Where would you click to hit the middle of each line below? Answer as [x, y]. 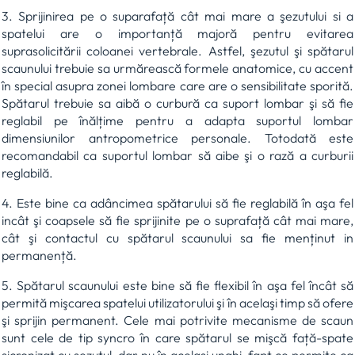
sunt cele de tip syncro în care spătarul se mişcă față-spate [177, 338]
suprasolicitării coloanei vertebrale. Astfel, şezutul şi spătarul [177, 51]
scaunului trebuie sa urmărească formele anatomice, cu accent [177, 69]
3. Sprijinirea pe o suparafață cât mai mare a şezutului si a [177, 16]
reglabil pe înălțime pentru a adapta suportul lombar [177, 121]
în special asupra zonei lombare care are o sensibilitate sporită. [177, 86]
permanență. [39, 256]
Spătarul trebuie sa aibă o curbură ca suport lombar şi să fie [177, 103]
